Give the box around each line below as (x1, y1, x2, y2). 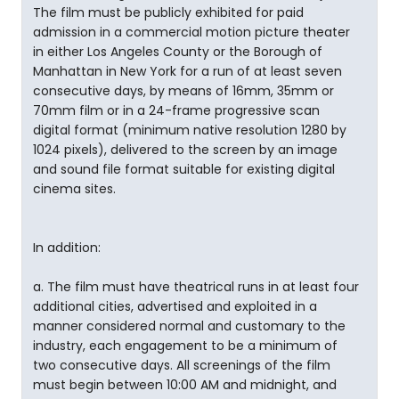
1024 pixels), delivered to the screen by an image (33, 141, 338, 159)
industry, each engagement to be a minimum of (33, 337, 338, 354)
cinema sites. (33, 180, 116, 198)
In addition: (33, 239, 101, 256)
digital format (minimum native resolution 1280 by (33, 121, 346, 139)
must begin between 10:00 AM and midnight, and (33, 376, 337, 394)
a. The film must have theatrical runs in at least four (33, 278, 359, 296)
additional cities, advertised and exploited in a (33, 297, 317, 315)
